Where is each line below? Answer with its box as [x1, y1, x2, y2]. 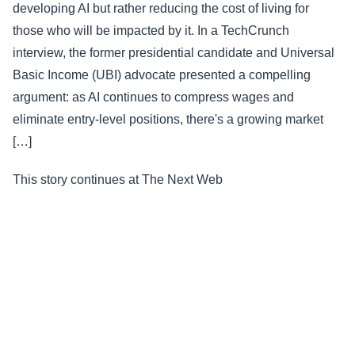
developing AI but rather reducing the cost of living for [13, 2, 309, 15]
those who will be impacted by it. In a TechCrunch [13, 24, 289, 37]
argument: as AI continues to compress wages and [13, 90, 294, 104]
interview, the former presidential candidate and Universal [13, 46, 334, 59]
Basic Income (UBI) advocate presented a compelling [13, 68, 311, 82]
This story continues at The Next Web [13, 173, 223, 186]
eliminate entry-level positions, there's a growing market [13, 113, 323, 126]
